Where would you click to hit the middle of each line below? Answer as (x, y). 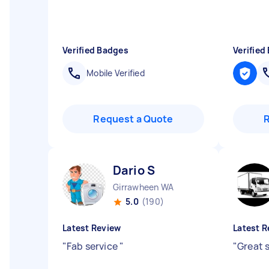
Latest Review (92, 228)
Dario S (134, 170)
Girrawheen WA (144, 187)
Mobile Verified (116, 73)
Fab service (93, 246)
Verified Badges (95, 50)
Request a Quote (133, 119)
